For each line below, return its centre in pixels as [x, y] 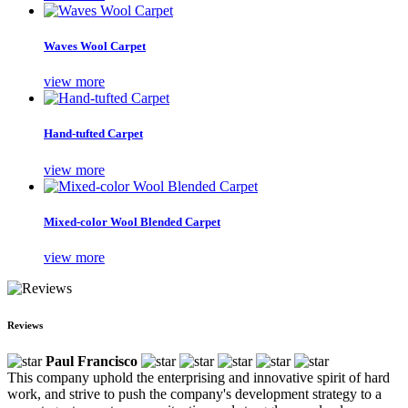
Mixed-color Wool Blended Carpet [132, 221]
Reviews [25, 325]
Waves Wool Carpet [95, 46]
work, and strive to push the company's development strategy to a [194, 393]
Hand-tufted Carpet [93, 134]
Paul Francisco [92, 361]
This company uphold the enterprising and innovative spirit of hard [199, 377]
